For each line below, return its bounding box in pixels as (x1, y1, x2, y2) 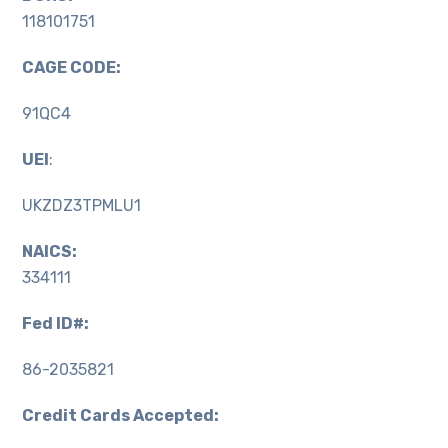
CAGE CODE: (22, 58, 122, 78)
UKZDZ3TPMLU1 (22, 196, 142, 216)
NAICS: (22, 242, 78, 262)
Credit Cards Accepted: (22, 406, 223, 426)
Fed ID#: (22, 314, 90, 334)
